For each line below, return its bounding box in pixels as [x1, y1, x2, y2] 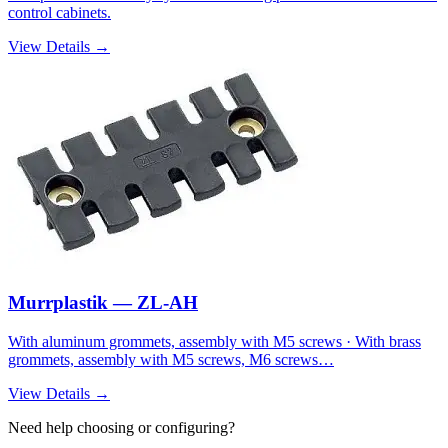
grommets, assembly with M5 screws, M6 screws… [8, 350, 334, 368]
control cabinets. [8, 4, 111, 22]
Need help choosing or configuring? [8, 418, 235, 436]
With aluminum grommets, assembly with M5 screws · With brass [8, 332, 421, 350]
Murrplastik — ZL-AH [8, 291, 198, 313]
